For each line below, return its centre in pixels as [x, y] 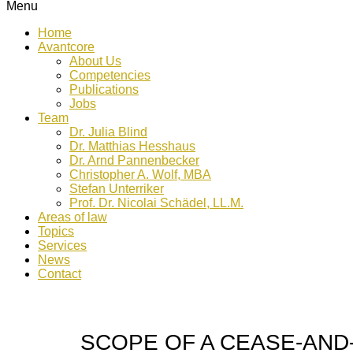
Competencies [110, 75]
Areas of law [72, 217]
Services [62, 245]
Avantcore [66, 47]
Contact [59, 274]
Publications [104, 89]
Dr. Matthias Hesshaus [132, 146]
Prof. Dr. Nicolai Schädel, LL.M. [156, 203]
